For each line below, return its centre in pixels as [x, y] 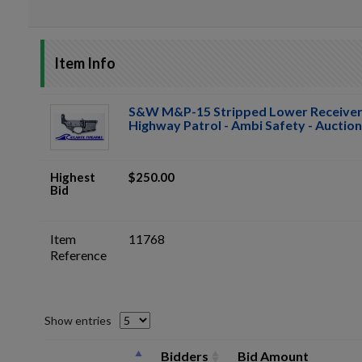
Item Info [85, 63]
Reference [78, 255]
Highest [73, 177]
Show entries [78, 320]
